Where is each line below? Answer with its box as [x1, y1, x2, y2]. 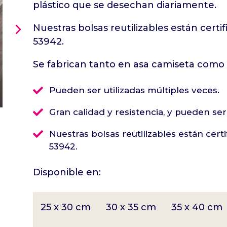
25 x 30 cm [40, 202, 91, 213]
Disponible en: [32, 167, 101, 178]
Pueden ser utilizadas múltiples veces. [49, 85, 219, 96]
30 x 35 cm [105, 202, 156, 213]
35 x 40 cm [171, 202, 222, 213]
